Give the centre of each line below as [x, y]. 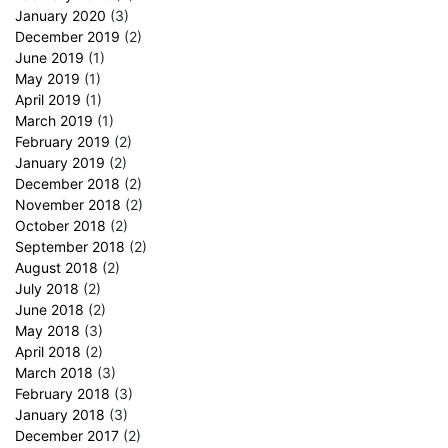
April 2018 [48, 351]
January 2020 [60, 15]
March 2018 [54, 372]
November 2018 [68, 204]
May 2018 [47, 330]
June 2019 [49, 57]
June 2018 [49, 309]
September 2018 [70, 246]
